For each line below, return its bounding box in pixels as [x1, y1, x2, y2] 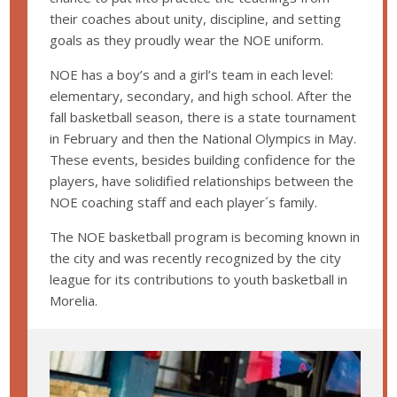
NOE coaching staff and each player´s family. [50, 193, 318, 212]
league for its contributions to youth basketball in [50, 270, 348, 289]
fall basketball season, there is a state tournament [50, 108, 357, 127]
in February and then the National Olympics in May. [50, 129, 357, 148]
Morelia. [50, 292, 98, 310]
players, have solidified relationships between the [50, 172, 354, 191]
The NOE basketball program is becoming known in [50, 228, 361, 246]
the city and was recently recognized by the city [50, 249, 342, 268]
